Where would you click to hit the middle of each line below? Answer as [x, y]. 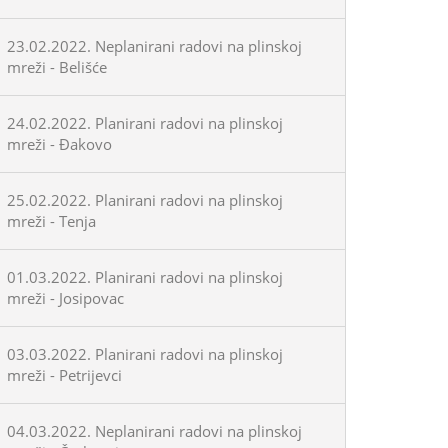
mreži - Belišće [57, 67]
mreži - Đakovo [59, 144]
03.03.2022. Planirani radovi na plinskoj [145, 354]
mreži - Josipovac [65, 298]
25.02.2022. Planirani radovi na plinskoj [145, 200]
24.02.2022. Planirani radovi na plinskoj [145, 123]
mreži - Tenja [51, 221]
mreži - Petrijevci [64, 375]
